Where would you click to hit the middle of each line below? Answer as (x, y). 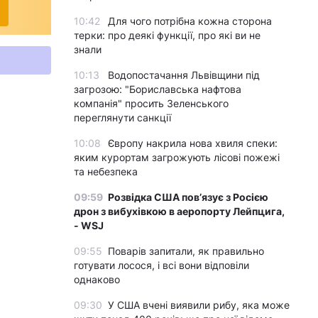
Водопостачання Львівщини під (184, 75)
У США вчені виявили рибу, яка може (199, 305)
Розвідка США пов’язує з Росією (188, 197)
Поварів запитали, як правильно (186, 251)
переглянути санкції (122, 117)
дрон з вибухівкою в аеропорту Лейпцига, (179, 211)
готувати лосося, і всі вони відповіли (161, 265)
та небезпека (106, 171)
